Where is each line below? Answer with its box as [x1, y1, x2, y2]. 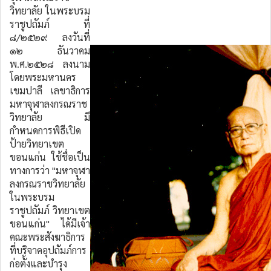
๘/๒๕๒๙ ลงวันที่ [10, 31, 90, 44]
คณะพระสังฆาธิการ [10, 230, 85, 243]
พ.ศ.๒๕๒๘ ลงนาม [10, 57, 90, 70]
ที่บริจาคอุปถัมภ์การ [10, 244, 87, 256]
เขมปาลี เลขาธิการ [10, 84, 90, 97]
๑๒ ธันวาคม [10, 44, 90, 57]
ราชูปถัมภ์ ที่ [10, 18, 90, 30]
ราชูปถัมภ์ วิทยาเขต [10, 204, 90, 217]
